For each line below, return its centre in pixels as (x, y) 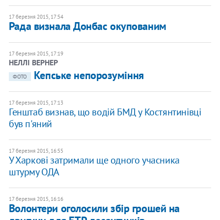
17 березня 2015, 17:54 (36, 17)
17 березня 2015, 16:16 (36, 199)
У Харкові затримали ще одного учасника (94, 160)
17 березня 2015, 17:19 (36, 54)
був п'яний (30, 124)
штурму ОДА (34, 172)
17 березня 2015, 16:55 (36, 151)
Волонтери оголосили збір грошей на (94, 208)
